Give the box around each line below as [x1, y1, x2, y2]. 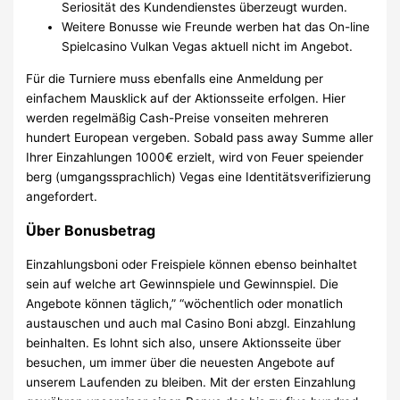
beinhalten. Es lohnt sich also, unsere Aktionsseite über [26, 335, 342, 350]
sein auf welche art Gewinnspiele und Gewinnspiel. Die [26, 276, 339, 291]
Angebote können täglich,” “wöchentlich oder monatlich [26, 296, 344, 311]
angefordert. [26, 188, 98, 204]
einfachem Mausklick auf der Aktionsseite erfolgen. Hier [26, 90, 346, 105]
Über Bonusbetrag [26, 221, 156, 239]
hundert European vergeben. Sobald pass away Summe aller [26, 129, 374, 145]
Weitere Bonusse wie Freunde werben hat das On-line [62, 20, 371, 35]
